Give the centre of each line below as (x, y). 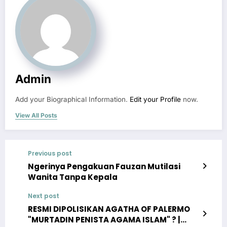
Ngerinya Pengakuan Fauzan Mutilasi (104, 167)
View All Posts (36, 116)
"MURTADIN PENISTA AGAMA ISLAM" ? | (104, 220)
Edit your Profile (155, 100)
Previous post (50, 154)
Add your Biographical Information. (72, 100)
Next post (44, 196)
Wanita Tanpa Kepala (73, 177)
